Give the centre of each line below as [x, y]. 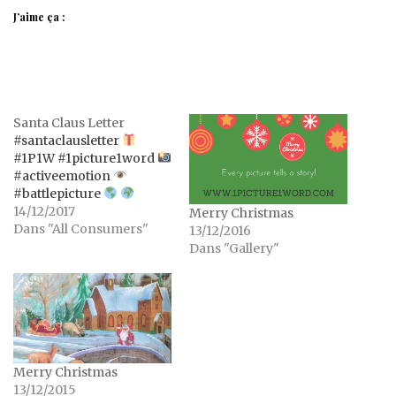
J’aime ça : [39, 16]
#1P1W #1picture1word [85, 158]
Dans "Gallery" [234, 249]
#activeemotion [63, 175]
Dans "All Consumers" [81, 228]
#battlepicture [58, 193]
